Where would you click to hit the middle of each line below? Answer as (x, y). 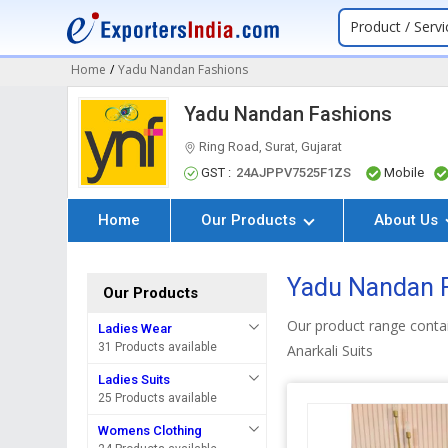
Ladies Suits (134, 379)
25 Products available (158, 398)
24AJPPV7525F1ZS (294, 172)
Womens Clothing (150, 430)
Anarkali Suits (330, 350)
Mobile (404, 172)
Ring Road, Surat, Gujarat (269, 146)
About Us (408, 220)
